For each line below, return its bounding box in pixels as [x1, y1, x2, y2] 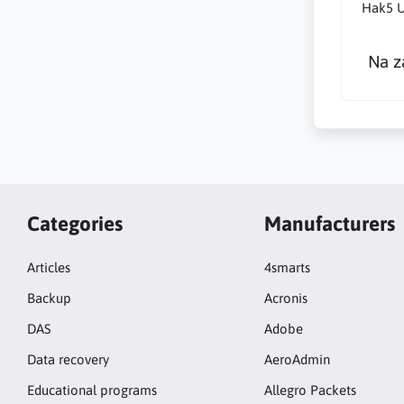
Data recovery [27, 352, 109, 367]
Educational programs [27, 382, 157, 398]
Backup [27, 290, 71, 306]
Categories [27, 211, 123, 235]
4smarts [263, 260, 310, 275]
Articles [27, 260, 70, 275]
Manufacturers [263, 211, 395, 235]
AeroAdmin [263, 352, 330, 367]
